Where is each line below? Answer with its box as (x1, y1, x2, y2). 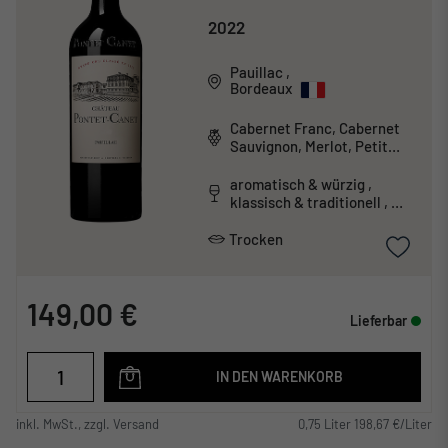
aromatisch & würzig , (229, 175, 368, 194)
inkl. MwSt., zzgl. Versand (16, 416, 159, 433)
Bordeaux (229, 79, 292, 98)
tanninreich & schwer (229, 211, 370, 230)
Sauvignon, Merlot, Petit (229, 137, 388, 156)
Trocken (228, 230, 283, 249)
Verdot (229, 155, 274, 174)
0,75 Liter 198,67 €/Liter (298, 416, 432, 433)
